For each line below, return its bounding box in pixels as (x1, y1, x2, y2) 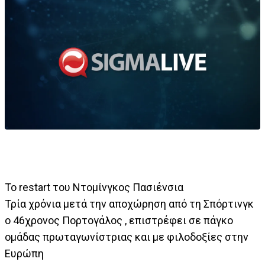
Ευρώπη (5, 247, 44, 260)
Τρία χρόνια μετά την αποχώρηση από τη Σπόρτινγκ (5, 198, 254, 211)
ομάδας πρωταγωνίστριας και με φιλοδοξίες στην (5, 231, 248, 244)
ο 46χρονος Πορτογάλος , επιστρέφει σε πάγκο (5, 214, 233, 227)
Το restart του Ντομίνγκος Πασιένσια (5, 181, 183, 194)
